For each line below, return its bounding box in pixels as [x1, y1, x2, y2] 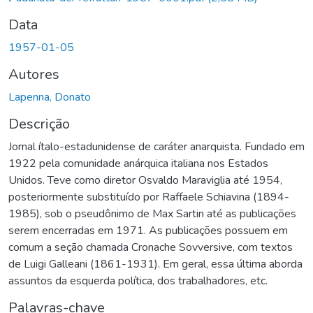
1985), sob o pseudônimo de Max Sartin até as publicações [8, 205, 296, 221]
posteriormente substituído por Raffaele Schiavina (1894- [8, 189, 289, 205]
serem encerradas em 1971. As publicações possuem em [8, 222, 288, 238]
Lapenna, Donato [8, 89, 91, 105]
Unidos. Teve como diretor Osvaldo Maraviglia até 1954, [8, 172, 282, 188]
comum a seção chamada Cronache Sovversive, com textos [8, 239, 293, 255]
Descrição [8, 114, 70, 133]
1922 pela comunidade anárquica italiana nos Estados [8, 155, 268, 171]
